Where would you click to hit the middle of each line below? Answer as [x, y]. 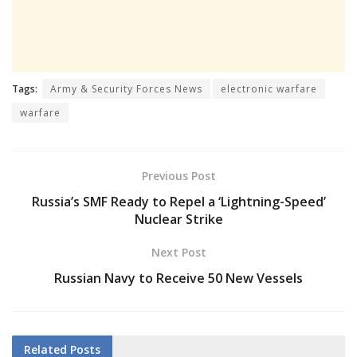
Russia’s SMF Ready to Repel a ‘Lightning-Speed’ [178, 201]
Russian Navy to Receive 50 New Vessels [178, 278]
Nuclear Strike [178, 219]
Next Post [178, 252]
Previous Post [178, 175]
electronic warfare [269, 88]
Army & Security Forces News [126, 88]
